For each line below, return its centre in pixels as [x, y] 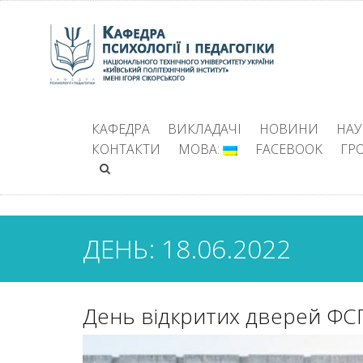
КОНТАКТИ [126, 149]
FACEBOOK [289, 149]
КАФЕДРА [121, 129]
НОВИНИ [289, 129]
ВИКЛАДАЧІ [205, 129]
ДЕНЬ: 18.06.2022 [187, 248]
